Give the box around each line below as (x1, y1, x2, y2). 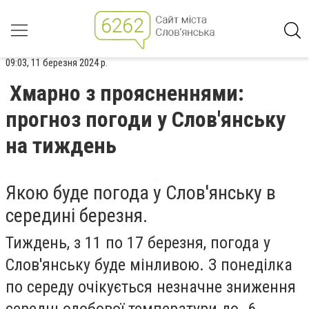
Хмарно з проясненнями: (10, 80, 244, 106)
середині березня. (6, 204, 148, 227)
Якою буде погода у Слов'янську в (6, 181, 276, 204)
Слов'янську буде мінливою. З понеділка (6, 255, 292, 275)
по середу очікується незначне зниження (6, 277, 296, 297)
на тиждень (6, 132, 117, 159)
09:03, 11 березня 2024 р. (6, 57, 108, 69)
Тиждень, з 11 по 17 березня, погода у (6, 233, 270, 252)
